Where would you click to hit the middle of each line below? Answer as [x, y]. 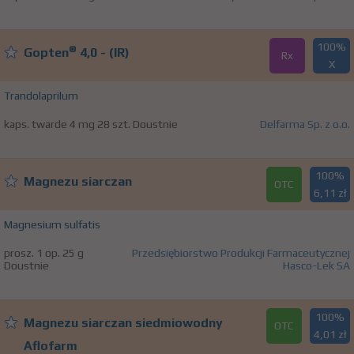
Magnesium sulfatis [52, 225]
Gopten [46, 53]
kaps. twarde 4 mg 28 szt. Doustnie [91, 124]
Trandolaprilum [41, 96]
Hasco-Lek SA [316, 266]
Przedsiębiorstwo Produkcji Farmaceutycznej [241, 253]
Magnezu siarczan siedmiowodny [123, 323]
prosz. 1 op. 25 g [44, 253]
